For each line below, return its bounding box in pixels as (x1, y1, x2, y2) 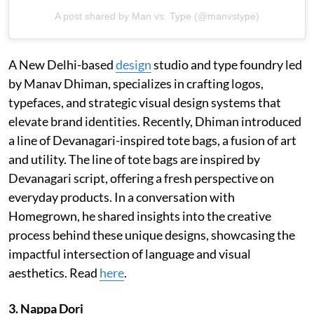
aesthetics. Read (8, 264, 100, 280)
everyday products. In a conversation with (8, 189, 235, 205)
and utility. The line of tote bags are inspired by (8, 151, 260, 167)
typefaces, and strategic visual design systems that (8, 94, 281, 110)
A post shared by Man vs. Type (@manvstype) (55, 10, 259, 22)
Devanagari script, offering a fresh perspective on (8, 170, 274, 186)
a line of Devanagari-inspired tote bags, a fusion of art (8, 132, 296, 148)
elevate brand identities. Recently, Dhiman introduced (8, 113, 301, 129)
